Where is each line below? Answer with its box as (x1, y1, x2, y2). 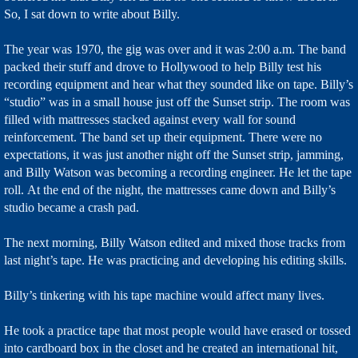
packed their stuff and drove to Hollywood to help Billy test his (4, 60, 321, 74)
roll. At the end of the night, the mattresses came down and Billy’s (4, 183, 336, 197)
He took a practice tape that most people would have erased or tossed (4, 324, 351, 337)
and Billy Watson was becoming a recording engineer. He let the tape (4, 165, 352, 179)
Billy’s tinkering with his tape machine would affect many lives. (4, 288, 324, 302)
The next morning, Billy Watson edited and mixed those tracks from (4, 236, 345, 249)
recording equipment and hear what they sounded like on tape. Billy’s (4, 78, 353, 91)
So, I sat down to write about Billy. (4, 7, 180, 21)
